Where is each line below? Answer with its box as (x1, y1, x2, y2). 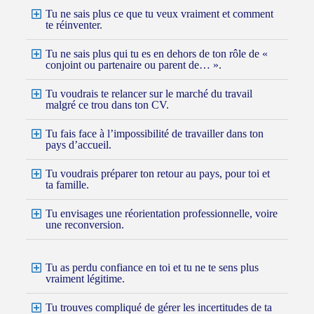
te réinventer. (45, 19, 102, 32)
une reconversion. (45, 219, 124, 231)
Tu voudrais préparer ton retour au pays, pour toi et (45, 168, 270, 180)
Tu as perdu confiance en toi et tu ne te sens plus (45, 261, 259, 274)
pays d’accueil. (45, 139, 111, 151)
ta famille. (45, 179, 89, 191)
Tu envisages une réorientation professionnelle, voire (45, 207, 278, 220)
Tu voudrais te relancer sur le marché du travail (45, 88, 252, 100)
